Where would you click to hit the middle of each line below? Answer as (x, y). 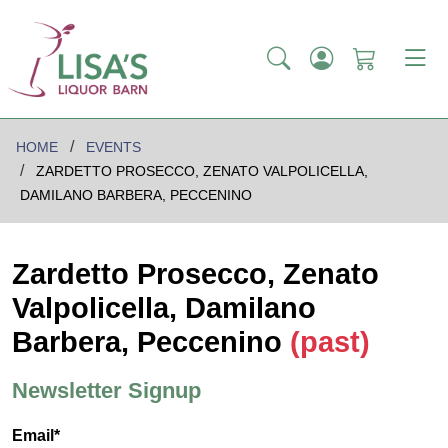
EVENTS (113, 147)
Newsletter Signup (106, 391)
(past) (330, 342)
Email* (36, 436)
